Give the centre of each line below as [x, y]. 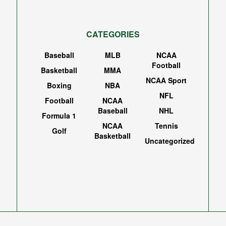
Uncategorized [169, 141]
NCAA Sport [166, 80]
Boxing [59, 86]
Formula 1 [59, 116]
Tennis [166, 126]
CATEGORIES [113, 34]
